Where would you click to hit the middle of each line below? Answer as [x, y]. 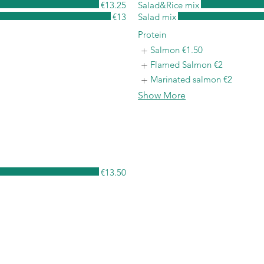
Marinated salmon [186, 79]
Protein [152, 34]
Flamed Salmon [181, 65]
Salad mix [157, 17]
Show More [162, 95]
